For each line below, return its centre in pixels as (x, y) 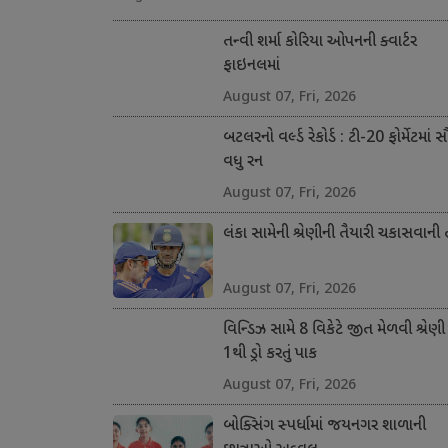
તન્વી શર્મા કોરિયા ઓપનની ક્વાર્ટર (319, 43)
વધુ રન (242, 163)
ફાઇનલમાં (251, 67)
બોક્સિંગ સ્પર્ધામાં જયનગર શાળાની (324, 427)
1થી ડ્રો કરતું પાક (269, 355)
